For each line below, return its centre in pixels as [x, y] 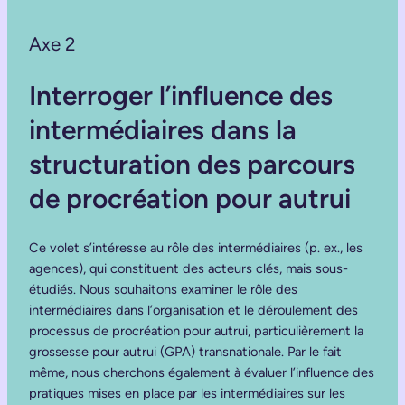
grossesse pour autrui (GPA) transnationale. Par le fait [185, 352]
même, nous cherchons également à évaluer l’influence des [202, 373]
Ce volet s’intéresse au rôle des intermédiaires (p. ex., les [196, 248]
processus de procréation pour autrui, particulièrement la [196, 331]
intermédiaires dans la [163, 129]
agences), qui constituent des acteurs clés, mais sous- [188, 269]
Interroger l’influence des [181, 95]
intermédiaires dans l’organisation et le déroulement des [193, 311]
